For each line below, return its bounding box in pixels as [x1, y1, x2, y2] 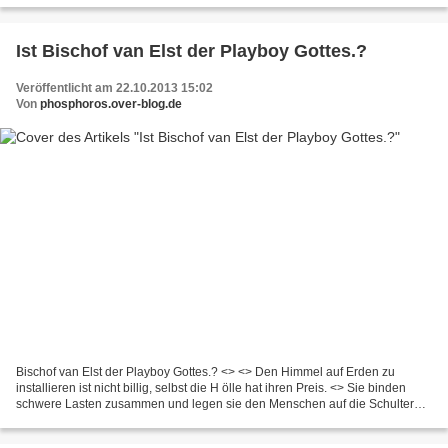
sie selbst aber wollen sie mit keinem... [16, 412, 224, 427]
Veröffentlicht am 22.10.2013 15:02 [16, 81, 213, 96]
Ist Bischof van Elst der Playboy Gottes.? [16, 41, 367, 62]
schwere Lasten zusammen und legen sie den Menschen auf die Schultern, [16, 396, 424, 411]
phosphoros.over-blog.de [40, 97, 182, 112]
